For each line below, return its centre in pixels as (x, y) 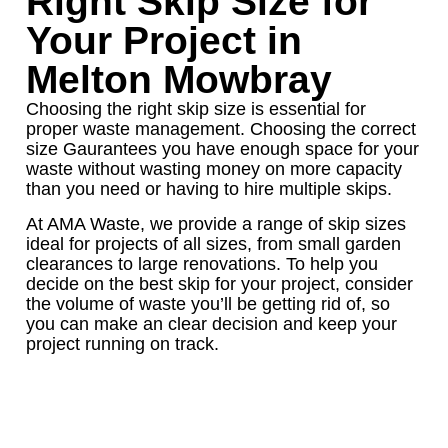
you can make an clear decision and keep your (211, 323)
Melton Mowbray (179, 79)
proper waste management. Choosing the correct (221, 129)
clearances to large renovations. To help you (202, 263)
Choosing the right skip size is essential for (196, 109)
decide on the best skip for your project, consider (219, 283)
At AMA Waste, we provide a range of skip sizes (216, 223)
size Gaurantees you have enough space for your (222, 149)
